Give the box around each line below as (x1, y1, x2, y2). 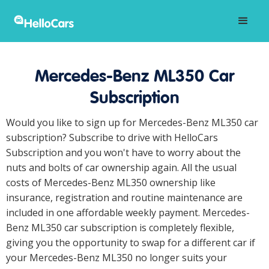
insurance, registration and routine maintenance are (6, 191, 243, 204)
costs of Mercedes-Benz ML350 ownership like (6, 176, 216, 189)
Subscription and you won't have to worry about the (6, 146, 241, 159)
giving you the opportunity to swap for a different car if (6, 236, 255, 249)
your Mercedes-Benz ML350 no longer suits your (6, 251, 227, 264)
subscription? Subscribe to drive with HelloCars (6, 131, 218, 144)
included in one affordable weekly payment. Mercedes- (6, 206, 250, 219)
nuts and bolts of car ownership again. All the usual (6, 161, 237, 174)
